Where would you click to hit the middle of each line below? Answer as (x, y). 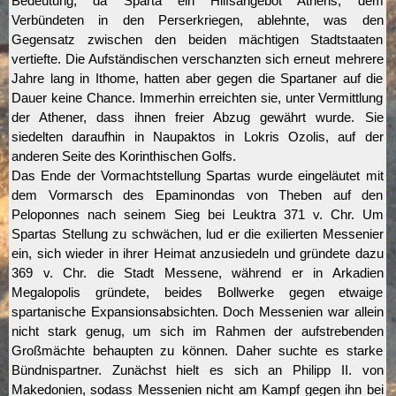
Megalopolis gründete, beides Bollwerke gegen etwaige (198, 293)
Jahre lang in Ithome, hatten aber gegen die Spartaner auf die (198, 79)
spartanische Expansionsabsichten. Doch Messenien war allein (198, 312)
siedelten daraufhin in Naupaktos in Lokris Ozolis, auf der (198, 137)
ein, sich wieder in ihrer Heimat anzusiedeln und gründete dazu (198, 254)
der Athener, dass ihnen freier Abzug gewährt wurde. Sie (198, 118)
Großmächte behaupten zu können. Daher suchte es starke (198, 351)
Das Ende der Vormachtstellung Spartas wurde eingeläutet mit (198, 176)
